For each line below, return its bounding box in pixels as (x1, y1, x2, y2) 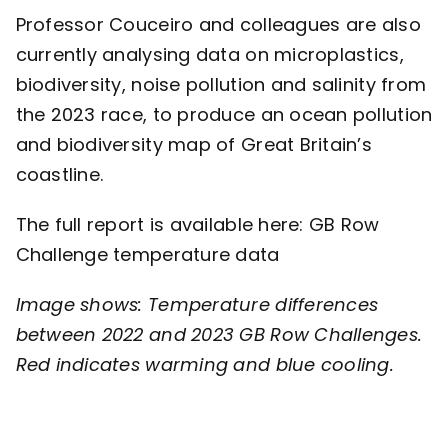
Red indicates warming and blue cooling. (15, 352, 395, 378)
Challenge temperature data (15, 242, 280, 268)
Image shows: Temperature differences (15, 292, 379, 318)
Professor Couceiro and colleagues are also (15, 12, 421, 38)
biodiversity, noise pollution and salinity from (15, 72, 427, 98)
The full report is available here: (15, 212, 309, 238)
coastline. (15, 162, 104, 188)
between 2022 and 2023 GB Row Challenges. (15, 322, 423, 348)
